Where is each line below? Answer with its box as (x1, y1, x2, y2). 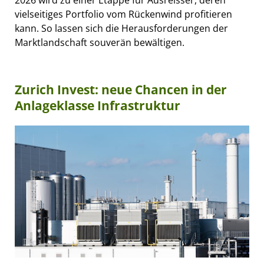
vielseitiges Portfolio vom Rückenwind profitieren (15, 7, 232, 21)
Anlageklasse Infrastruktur (15, 97, 180, 114)
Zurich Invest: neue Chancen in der (15, 81, 227, 98)
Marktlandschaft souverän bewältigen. (15, 35, 184, 49)
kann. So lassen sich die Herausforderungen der (15, 21, 228, 35)
